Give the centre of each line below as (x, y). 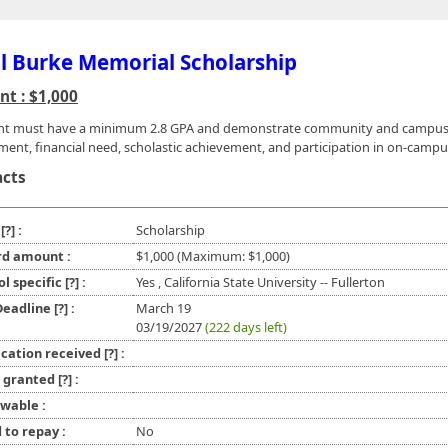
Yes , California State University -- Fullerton (260, 282)
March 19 (163, 308)
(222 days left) (246, 327)
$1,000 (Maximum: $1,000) (213, 256)
